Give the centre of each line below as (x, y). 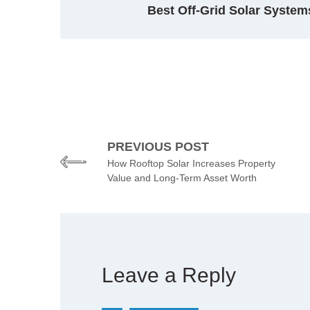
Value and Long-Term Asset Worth (182, 178)
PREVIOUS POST (158, 147)
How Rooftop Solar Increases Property (192, 164)
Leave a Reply (169, 275)
